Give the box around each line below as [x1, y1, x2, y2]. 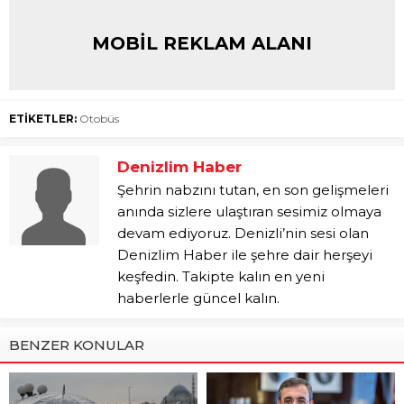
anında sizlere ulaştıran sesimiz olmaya [117, 203, 381, 221]
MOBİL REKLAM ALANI [92, 32, 312, 55]
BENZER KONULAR [9, 336, 144, 354]
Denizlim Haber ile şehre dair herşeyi [117, 246, 372, 264]
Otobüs [79, 112, 119, 126]
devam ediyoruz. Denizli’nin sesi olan [117, 225, 369, 243]
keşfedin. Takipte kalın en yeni [117, 268, 325, 286]
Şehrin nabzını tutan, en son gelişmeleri [117, 181, 389, 199]
